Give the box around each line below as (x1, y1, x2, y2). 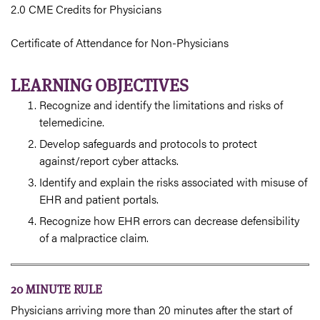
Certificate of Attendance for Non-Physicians (11, 34, 229, 51)
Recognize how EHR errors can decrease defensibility (39, 211, 299, 229)
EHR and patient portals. (39, 190, 159, 207)
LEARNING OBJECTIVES (11, 74, 189, 96)
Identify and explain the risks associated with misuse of (39, 173, 307, 190)
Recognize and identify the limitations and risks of (39, 96, 283, 113)
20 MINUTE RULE (11, 281, 102, 297)
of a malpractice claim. (39, 229, 149, 246)
